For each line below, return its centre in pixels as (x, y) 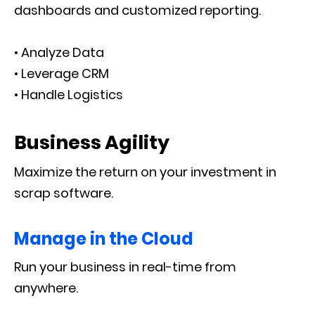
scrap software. (64, 193)
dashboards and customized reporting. (137, 10)
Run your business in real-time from (125, 267)
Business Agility (92, 142)
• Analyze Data (59, 52)
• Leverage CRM (62, 73)
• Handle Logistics (69, 95)
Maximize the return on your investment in (145, 172)
